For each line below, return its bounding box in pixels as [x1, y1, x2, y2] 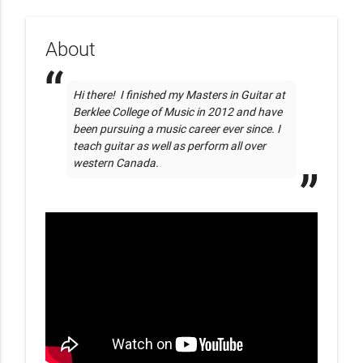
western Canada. [73, 156, 159, 169]
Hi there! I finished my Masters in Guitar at [73, 88, 285, 101]
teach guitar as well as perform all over [73, 139, 266, 152]
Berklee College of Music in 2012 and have [73, 105, 282, 118]
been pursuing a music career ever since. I [73, 122, 280, 135]
